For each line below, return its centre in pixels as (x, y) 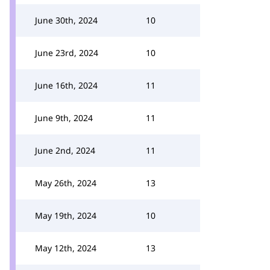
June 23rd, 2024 (67, 53)
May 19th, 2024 (66, 215)
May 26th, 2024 (66, 183)
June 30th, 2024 (66, 20)
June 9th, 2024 (64, 118)
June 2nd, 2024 (65, 150)
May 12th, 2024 (66, 248)
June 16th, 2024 (66, 85)
